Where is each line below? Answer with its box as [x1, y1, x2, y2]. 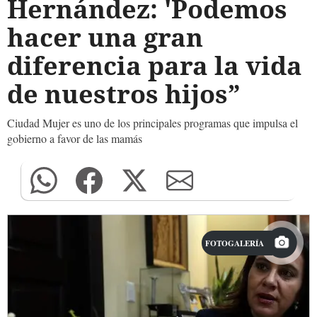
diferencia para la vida [7, 48, 302, 83]
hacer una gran [7, 20, 203, 54]
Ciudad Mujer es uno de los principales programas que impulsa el [7, 115, 298, 130]
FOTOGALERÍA [205, 237, 264, 249]
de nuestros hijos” [7, 76, 241, 111]
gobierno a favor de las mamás [7, 131, 142, 146]
